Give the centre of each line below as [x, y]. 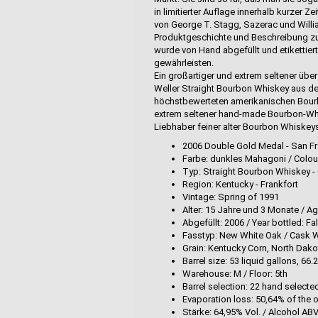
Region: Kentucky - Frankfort [240, 184]
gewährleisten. [184, 63]
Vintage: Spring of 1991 [231, 197]
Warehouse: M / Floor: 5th [235, 274]
